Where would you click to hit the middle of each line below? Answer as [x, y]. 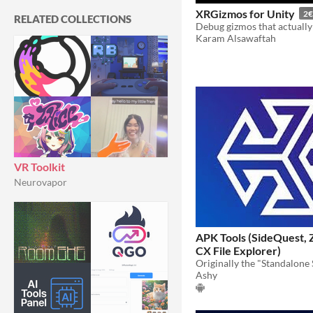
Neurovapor [41, 182]
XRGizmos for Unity [245, 13]
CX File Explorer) [238, 250]
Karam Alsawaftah [236, 38]
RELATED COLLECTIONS [73, 19]
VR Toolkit [39, 167]
